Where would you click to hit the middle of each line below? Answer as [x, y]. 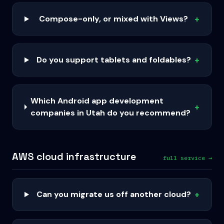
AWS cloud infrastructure [74, 156]
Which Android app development [97, 101]
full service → [187, 158]
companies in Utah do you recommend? [111, 113]
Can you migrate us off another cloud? [113, 194]
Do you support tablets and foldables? [113, 60]
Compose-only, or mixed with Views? [114, 19]
